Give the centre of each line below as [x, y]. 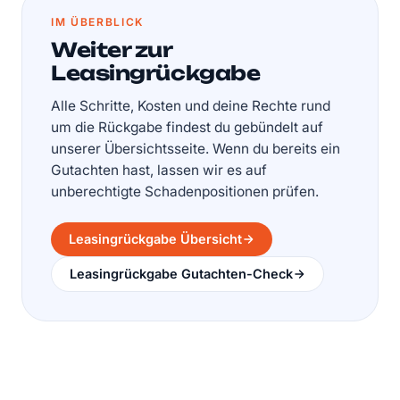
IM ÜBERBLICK [98, 22]
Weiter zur [112, 50]
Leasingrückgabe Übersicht [155, 239]
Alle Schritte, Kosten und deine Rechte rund [191, 106]
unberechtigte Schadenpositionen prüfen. [185, 192]
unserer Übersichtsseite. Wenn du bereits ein [196, 149]
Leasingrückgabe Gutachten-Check [181, 274]
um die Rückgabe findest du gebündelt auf [187, 128]
